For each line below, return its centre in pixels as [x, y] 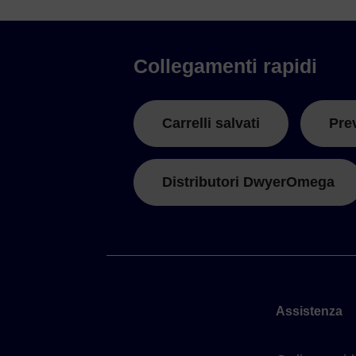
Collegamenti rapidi [225, 66]
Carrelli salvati [211, 124]
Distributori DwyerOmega [248, 182]
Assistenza [309, 311]
